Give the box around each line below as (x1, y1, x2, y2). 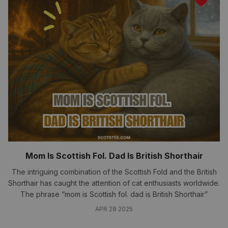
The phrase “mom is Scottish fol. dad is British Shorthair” (20, 190, 208, 198)
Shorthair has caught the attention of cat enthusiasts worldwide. (8, 179, 220, 187)
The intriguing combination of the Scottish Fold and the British (11, 167, 217, 176)
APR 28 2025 (95, 205, 133, 213)
